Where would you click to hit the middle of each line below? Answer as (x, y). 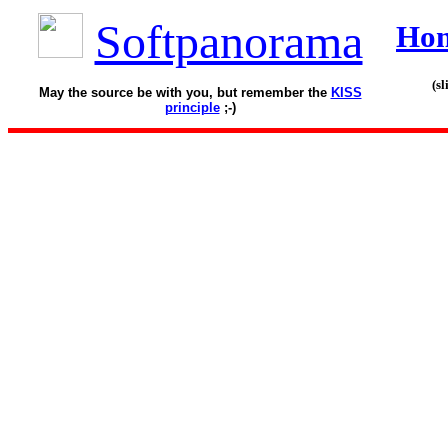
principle (192, 107)
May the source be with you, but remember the (184, 92)
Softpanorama (228, 41)
